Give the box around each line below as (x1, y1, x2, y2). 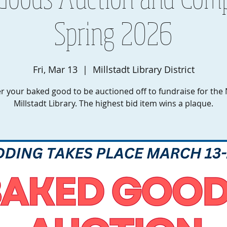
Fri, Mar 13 (32, 63, 78, 75)
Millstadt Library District (92, 63, 195, 75)
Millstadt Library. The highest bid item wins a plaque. (14, 98, 213, 109)
